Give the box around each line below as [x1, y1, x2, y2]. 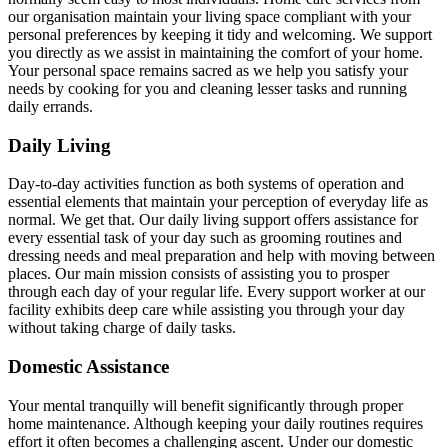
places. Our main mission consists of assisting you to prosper [8, 265, 389, 283]
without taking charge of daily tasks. [8, 319, 240, 337]
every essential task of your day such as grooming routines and [8, 229, 402, 247]
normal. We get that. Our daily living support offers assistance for [8, 211, 418, 229]
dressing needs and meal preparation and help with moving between [8, 247, 435, 265]
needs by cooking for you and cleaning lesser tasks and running [8, 79, 407, 97]
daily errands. [8, 97, 97, 115]
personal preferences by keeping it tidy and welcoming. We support [8, 25, 432, 43]
